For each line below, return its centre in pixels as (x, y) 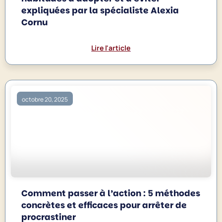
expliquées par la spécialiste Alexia (100, 10)
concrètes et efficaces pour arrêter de (104, 205)
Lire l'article (111, 48)
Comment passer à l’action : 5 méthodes (111, 194)
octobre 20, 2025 (45, 100)
